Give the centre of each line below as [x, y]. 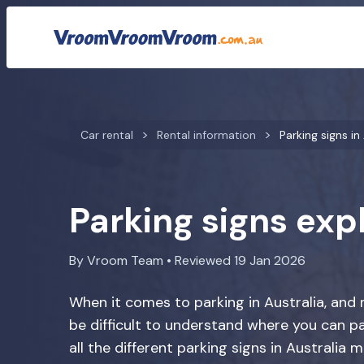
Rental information [206, 135]
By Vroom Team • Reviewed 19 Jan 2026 [187, 260]
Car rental [106, 135]
